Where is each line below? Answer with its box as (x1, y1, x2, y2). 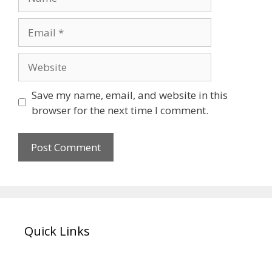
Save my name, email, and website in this (31, 87, 228, 102)
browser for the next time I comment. (31, 103, 208, 117)
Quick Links (24, 223, 90, 240)
